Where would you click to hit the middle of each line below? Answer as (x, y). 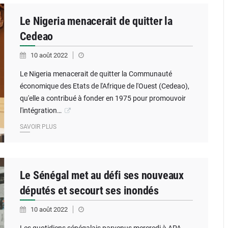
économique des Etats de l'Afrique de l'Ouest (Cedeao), (104, 86)
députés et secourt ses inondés (89, 191)
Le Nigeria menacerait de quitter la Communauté (96, 74)
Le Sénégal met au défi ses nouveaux (102, 175)
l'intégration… (40, 110)
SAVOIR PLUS (38, 127)
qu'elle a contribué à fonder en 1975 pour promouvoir (103, 98)
